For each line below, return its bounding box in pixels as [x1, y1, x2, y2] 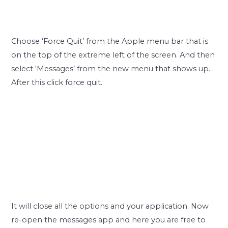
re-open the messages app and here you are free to [11, 215, 206, 224]
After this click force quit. [11, 77, 103, 87]
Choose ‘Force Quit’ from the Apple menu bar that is [11, 36, 209, 46]
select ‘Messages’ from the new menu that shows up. [11, 64, 211, 73]
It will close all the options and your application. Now [11, 201, 209, 211]
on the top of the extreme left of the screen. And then [11, 50, 215, 60]
